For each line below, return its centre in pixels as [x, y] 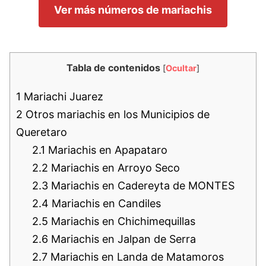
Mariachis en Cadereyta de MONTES [141, 185]
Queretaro [42, 132]
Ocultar [181, 68]
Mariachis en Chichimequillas [122, 221]
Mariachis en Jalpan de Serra [122, 239]
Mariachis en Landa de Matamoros [136, 256]
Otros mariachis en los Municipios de [116, 114]
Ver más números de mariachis [133, 9]
